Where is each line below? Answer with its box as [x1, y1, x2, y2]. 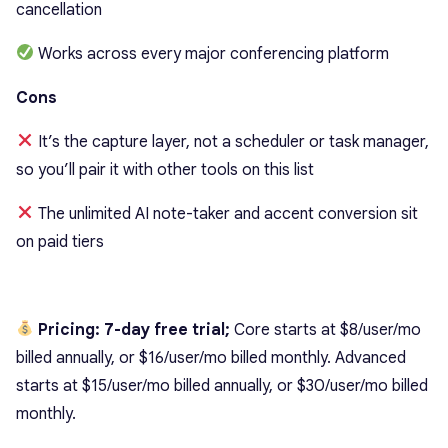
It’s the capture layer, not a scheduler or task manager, [34, 131, 430, 152]
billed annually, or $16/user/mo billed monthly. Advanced [16, 347, 406, 368]
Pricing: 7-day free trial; [34, 319, 231, 340]
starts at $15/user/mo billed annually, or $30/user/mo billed [16, 375, 428, 396]
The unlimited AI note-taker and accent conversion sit [34, 203, 419, 224]
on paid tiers [16, 231, 104, 252]
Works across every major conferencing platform [34, 43, 390, 64]
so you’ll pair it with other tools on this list [16, 159, 318, 180]
